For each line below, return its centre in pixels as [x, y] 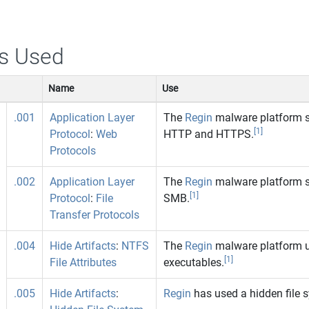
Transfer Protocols [94, 215]
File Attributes [83, 262]
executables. [193, 262]
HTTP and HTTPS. [208, 134]
